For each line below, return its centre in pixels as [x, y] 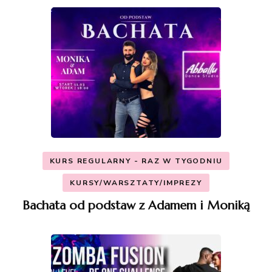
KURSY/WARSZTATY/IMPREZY [136, 182]
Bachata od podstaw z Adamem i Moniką [136, 205]
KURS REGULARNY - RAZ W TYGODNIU [136, 161]
